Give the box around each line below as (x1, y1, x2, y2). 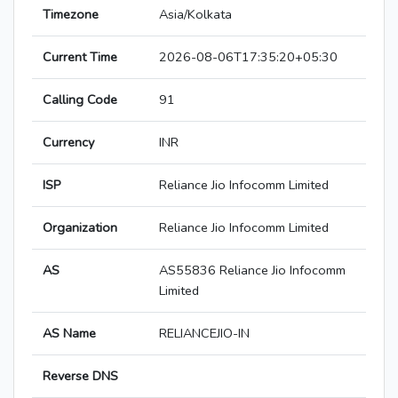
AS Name (43, 324, 96, 343)
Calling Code (43, 91, 117, 109)
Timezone (43, 5, 99, 24)
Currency (43, 133, 94, 152)
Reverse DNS (43, 367, 118, 386)
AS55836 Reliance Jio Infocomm (159, 261, 346, 280)
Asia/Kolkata (159, 5, 232, 24)
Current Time (43, 48, 117, 67)
